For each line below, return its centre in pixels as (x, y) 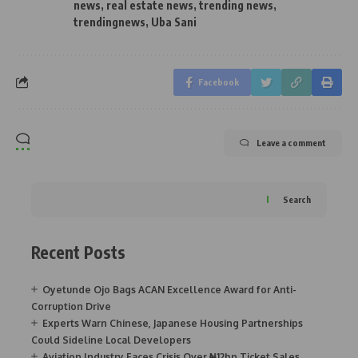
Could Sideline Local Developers (111, 340)
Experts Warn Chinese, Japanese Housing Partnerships (173, 324)
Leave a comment (291, 142)
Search (297, 200)
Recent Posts (78, 252)
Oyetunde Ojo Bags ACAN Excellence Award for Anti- (169, 290)
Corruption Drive (71, 307)
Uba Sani (174, 22)
